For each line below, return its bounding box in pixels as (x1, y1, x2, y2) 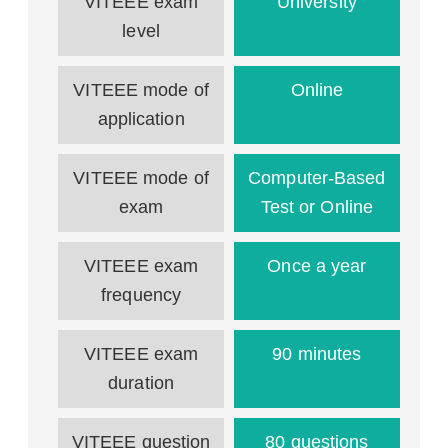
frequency (101, 285, 182, 305)
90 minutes (272, 344, 362, 364)
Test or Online (260, 197, 374, 217)
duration (108, 373, 174, 393)
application (97, 109, 185, 129)
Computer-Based (248, 168, 386, 188)
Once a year (267, 256, 367, 276)
